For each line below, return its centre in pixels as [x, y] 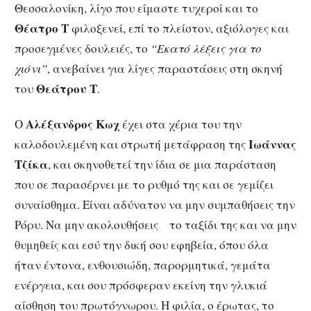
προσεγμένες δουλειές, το [83, 48]
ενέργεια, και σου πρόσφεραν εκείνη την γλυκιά [141, 285]
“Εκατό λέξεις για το [206, 48]
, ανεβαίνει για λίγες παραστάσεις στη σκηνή [165, 68]
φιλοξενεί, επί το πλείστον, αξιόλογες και [179, 28]
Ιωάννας [272, 144]
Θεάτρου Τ [67, 88]
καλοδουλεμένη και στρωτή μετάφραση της [132, 144]
